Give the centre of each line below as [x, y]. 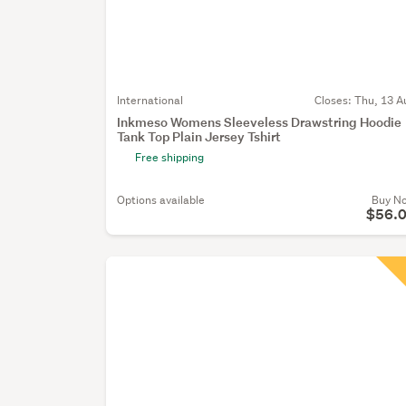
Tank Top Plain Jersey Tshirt [199, 137]
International [150, 101]
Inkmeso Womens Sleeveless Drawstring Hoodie [260, 122]
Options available [161, 200]
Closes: [334, 101]
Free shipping [170, 158]
